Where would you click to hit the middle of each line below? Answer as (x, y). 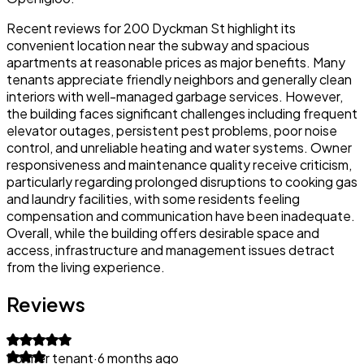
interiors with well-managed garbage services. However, (175, 96)
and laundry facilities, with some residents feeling (153, 198)
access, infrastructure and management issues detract (171, 249)
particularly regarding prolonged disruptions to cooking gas (182, 181)
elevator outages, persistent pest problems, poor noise (172, 130)
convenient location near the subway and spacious (158, 45)
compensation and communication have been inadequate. (181, 215)
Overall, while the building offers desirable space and (163, 232)
